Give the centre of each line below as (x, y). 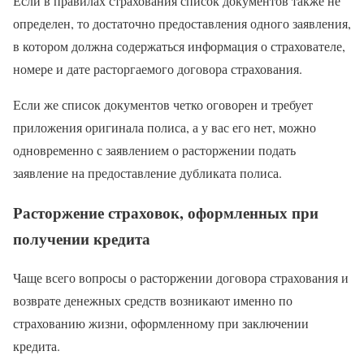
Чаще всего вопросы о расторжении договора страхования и (181, 278)
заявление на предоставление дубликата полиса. (147, 172)
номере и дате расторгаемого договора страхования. (158, 68)
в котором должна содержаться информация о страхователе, (179, 45)
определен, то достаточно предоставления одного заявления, (182, 23)
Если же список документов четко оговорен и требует (163, 104)
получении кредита (82, 238)
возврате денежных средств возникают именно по (153, 301)
